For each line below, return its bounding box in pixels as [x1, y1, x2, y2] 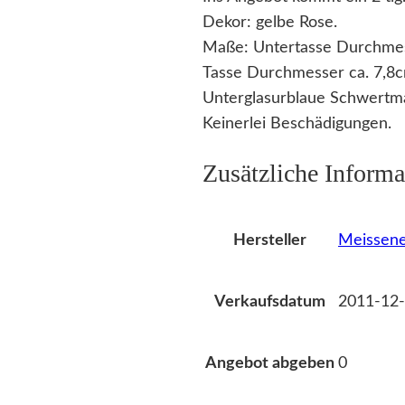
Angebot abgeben [205, 355, 334, 372]
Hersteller [233, 232, 306, 249]
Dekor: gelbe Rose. [202, 14, 337, 31]
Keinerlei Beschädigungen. [202, 116, 391, 132]
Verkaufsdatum [214, 294, 325, 310]
